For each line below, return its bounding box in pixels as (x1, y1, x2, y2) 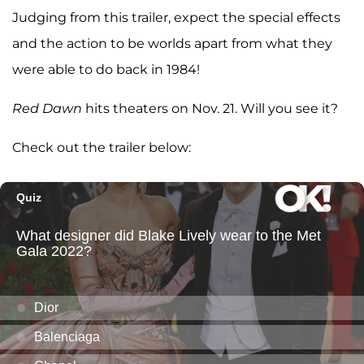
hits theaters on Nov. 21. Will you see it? (85, 100, 338, 116)
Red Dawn (12, 100, 85, 116)
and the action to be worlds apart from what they (12, 35, 332, 51)
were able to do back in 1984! (12, 61, 200, 77)
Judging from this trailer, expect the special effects (12, 9, 340, 25)
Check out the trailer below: (12, 139, 191, 155)
